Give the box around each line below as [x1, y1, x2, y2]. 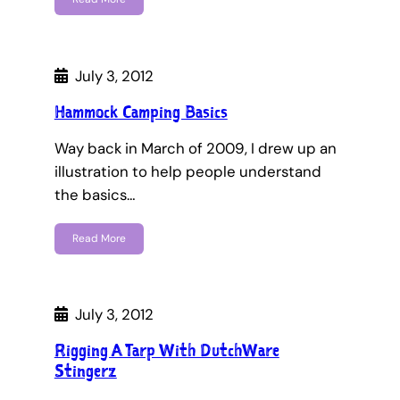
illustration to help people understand [54, 161, 321, 181]
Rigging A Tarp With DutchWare [54, 338, 279, 362]
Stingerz [54, 359, 117, 383]
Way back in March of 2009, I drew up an [54, 137, 337, 158]
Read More [71, 230, 126, 246]
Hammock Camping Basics [54, 99, 228, 123]
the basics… [54, 184, 136, 204]
